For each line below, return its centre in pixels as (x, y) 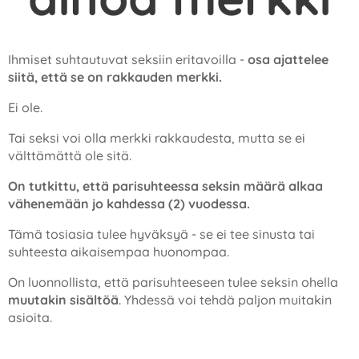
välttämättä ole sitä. (70, 155)
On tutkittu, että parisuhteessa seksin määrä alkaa (165, 186)
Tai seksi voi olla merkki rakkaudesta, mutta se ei (157, 138)
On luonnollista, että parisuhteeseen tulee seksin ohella (173, 282)
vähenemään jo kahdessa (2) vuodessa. (129, 204)
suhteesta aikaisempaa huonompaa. (119, 252)
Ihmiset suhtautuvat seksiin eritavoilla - (128, 59)
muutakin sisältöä (63, 300)
